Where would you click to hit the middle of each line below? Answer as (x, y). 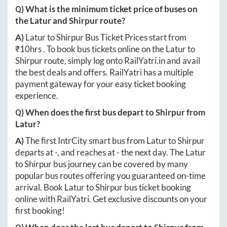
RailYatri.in (145, 61)
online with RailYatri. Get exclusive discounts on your (111, 199)
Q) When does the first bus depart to (85, 112)
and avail (183, 61)
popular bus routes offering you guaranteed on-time (110, 176)
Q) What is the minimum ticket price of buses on (106, 9)
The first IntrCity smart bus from (86, 141)
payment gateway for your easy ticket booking (101, 84)
